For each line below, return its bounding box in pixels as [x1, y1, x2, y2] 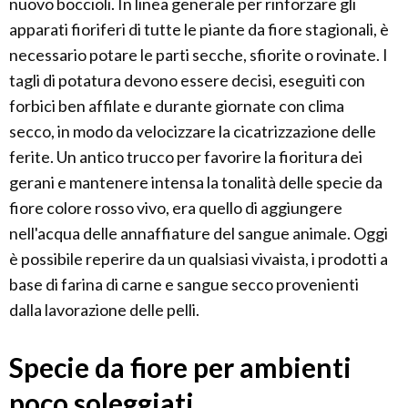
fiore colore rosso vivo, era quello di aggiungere [9, 198, 342, 219]
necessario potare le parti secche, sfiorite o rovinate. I [9, 45, 388, 66]
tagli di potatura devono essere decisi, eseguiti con [9, 70, 365, 91]
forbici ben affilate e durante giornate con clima [9, 96, 344, 117]
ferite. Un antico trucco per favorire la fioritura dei [9, 147, 362, 168]
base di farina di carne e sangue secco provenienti [9, 274, 359, 295]
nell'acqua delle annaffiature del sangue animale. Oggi [9, 223, 388, 244]
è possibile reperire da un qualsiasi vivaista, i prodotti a [9, 249, 388, 270]
